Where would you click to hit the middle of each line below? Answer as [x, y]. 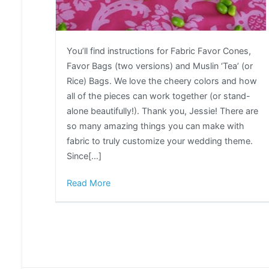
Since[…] [84, 156]
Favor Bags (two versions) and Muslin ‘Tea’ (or [160, 66]
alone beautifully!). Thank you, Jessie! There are [162, 111]
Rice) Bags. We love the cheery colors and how [162, 81]
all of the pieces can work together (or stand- [159, 96]
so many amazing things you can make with [156, 126]
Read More [89, 183]
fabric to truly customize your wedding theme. [160, 141]
